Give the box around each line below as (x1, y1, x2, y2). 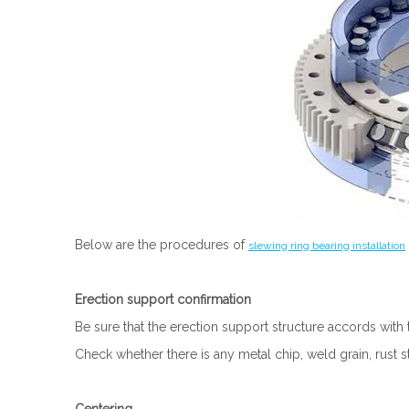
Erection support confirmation (75, 292, 255, 307)
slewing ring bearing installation (248, 239, 405, 252)
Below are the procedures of (75, 237, 248, 252)
